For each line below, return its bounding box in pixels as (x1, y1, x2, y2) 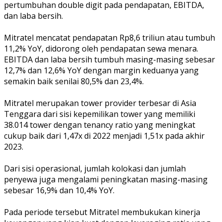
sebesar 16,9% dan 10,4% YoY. (4, 184, 114, 196)
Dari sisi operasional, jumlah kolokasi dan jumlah (4, 163, 186, 174)
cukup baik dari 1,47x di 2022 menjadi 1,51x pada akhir (4, 130, 205, 141)
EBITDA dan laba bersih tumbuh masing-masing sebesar (4, 54, 215, 65)
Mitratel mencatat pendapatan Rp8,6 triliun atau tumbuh (4, 32, 215, 43)
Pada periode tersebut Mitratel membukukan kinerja (4, 206, 200, 218)
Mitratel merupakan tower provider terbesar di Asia (4, 97, 196, 109)
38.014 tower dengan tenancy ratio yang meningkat (4, 119, 195, 130)
